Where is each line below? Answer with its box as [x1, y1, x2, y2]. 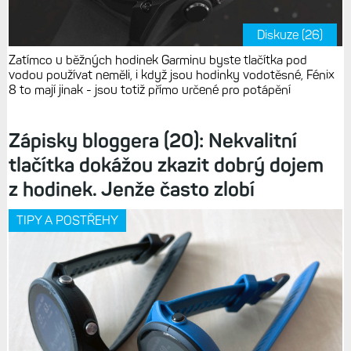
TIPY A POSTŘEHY [16, 212, 118, 228]
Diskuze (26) [257, 27, 324, 42]
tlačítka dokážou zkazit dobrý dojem [8, 152, 324, 177]
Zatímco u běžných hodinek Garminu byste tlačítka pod [8, 52, 307, 67]
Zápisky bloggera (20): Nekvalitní [8, 128, 297, 153]
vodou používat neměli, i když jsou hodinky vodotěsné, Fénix [8, 67, 335, 82]
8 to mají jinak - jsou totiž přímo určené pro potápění [8, 81, 291, 97]
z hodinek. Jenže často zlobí [8, 176, 255, 201]
